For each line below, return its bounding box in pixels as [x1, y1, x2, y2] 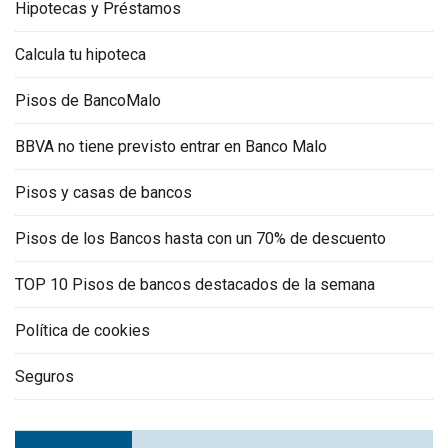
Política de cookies [15, 321, 150, 341]
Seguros [15, 367, 74, 387]
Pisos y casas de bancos [15, 183, 192, 203]
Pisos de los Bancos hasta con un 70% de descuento [15, 229, 386, 249]
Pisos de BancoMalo [15, 91, 161, 111]
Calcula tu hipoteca [15, 45, 146, 65]
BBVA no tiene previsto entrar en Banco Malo [15, 137, 327, 157]
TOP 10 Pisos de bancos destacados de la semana [15, 275, 375, 295]
